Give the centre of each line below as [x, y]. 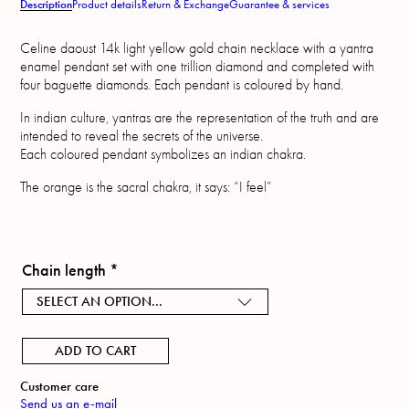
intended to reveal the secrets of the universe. [142, 136]
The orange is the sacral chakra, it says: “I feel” [147, 188]
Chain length [66, 271]
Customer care [60, 387]
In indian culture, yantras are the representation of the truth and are [200, 118]
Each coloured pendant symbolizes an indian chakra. [163, 155]
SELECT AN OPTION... [100, 302]
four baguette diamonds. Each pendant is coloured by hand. [182, 85]
